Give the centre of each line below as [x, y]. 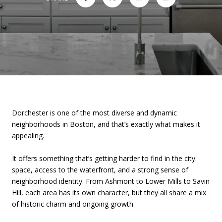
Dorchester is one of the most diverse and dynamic [94, 113]
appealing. [28, 136]
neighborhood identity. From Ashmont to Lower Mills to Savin [111, 181]
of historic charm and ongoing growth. [73, 204]
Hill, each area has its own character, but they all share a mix [109, 193]
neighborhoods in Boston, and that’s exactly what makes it [106, 124]
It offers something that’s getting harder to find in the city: [104, 158]
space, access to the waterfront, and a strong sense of [100, 170]
